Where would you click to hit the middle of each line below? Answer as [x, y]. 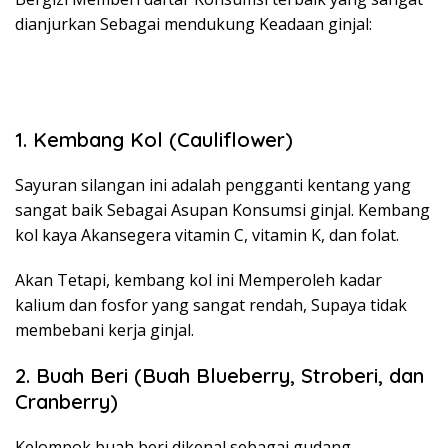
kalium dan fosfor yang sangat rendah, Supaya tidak [211, 304]
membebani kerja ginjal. [104, 329]
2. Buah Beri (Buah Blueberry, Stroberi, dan [219, 375]
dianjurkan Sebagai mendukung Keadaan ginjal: [193, 23]
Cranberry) [66, 401]
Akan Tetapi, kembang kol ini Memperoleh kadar [198, 279]
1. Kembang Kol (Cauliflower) [154, 139]
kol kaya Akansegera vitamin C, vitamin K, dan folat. [207, 234]
